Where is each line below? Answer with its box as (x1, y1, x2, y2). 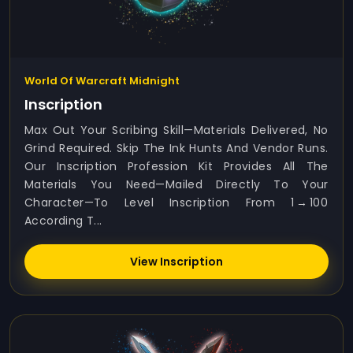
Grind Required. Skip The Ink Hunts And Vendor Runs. (24, 140, 329, 156)
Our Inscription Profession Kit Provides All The (24, 158, 329, 174)
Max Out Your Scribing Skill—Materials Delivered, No (24, 122, 329, 138)
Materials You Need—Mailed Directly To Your (24, 176, 329, 192)
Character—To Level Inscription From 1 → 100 (24, 195, 329, 210)
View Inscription (130, 254, 223, 269)
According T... (24, 213, 102, 229)
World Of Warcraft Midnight (24, 73, 180, 88)
